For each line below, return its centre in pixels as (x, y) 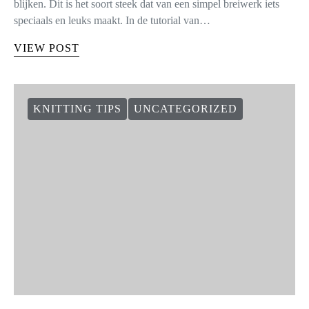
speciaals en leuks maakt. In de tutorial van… (112, 20)
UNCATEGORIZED (186, 109)
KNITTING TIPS (77, 109)
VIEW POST (47, 48)
